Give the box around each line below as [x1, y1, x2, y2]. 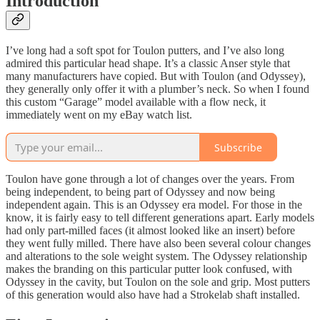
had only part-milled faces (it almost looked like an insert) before [6, 224, 295, 237]
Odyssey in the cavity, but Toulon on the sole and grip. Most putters [6, 276, 310, 289]
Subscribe [214, 140, 262, 154]
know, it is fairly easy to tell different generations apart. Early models [6, 211, 314, 224]
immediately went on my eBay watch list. [6, 109, 192, 121]
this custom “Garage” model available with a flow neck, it [6, 96, 266, 109]
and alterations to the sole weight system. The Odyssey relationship [6, 250, 307, 263]
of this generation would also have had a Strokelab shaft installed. [6, 289, 300, 301]
